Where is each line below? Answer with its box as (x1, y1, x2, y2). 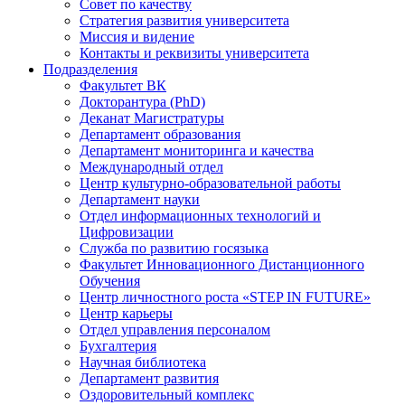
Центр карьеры (80, 306, 173, 321)
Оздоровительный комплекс (80, 387, 254, 402)
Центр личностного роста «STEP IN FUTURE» (80, 289, 371, 305)
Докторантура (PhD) (80, 94, 205, 109)
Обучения (80, 273, 140, 288)
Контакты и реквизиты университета (80, 45, 309, 61)
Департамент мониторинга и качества (80, 143, 314, 158)
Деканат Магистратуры (80, 110, 224, 126)
